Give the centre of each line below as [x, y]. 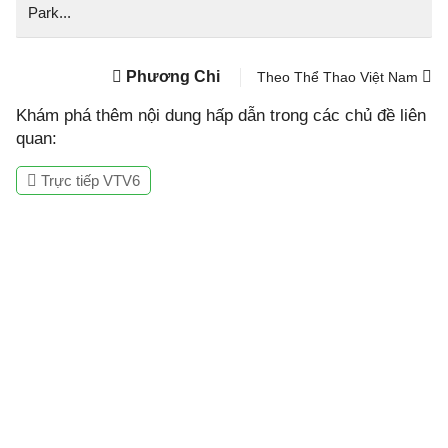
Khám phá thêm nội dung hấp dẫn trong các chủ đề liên [221, 115]
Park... [49, 12]
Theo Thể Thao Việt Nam [339, 76]
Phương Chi [173, 76]
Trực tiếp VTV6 [88, 180]
